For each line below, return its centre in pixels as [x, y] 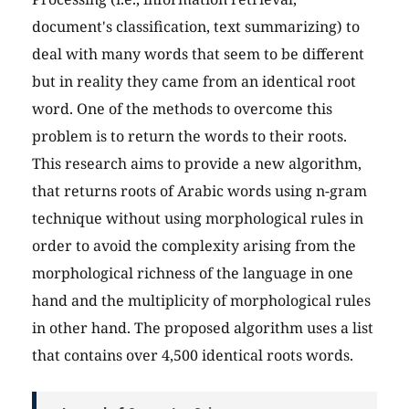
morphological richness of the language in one [193, 273]
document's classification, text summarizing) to [196, 27]
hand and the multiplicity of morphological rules [201, 301]
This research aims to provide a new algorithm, [197, 164]
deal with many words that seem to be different [198, 54]
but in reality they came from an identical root [194, 82]
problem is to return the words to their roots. [189, 136]
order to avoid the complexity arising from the [194, 246]
